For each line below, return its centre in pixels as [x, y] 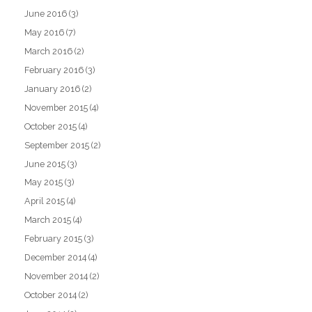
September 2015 [57, 145]
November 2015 [56, 107]
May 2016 [45, 32]
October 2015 [51, 126]
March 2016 [49, 51]
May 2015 [44, 182]
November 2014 [56, 276]
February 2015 [54, 239]
